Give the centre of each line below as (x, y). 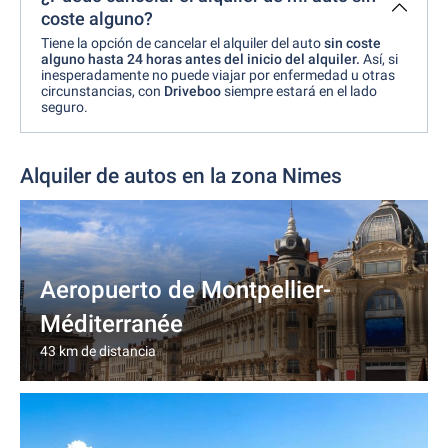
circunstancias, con (102, 91)
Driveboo (194, 91)
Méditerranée (111, 324)
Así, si (380, 59)
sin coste (352, 43)
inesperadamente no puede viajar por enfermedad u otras (218, 75)
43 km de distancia (98, 351)
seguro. (64, 107)
